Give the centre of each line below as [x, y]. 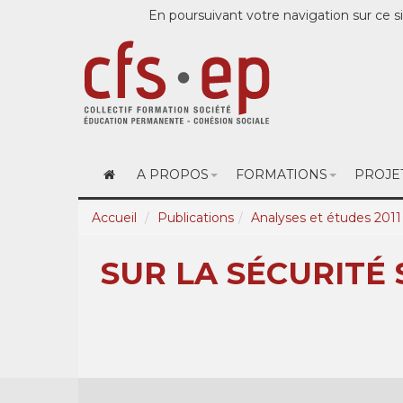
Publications [196, 218]
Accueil [114, 218]
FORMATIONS [281, 175]
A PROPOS [172, 175]
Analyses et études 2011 [326, 218]
